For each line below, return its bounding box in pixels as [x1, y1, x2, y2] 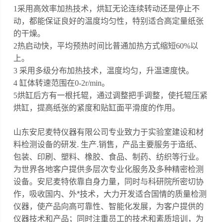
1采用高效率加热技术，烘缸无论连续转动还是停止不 [13, 4, 200, 13]
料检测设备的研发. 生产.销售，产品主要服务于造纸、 [13, 140, 202, 149]
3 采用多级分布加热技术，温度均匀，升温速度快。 [13, 66, 194, 75]
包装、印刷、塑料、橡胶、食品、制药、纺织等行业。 [13, 153, 204, 162]
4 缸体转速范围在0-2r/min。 [13, 79, 110, 88]
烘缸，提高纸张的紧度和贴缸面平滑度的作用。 [13, 104, 180, 112]
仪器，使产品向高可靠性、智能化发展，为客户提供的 [13, 202, 204, 211]
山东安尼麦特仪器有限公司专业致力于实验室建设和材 [13, 128, 204, 137]
